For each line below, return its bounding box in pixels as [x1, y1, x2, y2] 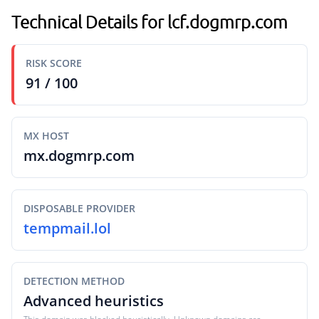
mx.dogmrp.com [23, 146, 135, 165]
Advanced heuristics [23, 291, 164, 310]
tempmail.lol [23, 219, 111, 238]
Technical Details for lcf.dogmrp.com [11, 11, 288, 32]
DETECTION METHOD [23, 274, 125, 288]
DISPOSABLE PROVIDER [23, 202, 135, 215]
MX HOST [23, 129, 69, 142]
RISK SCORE [26, 56, 82, 70]
